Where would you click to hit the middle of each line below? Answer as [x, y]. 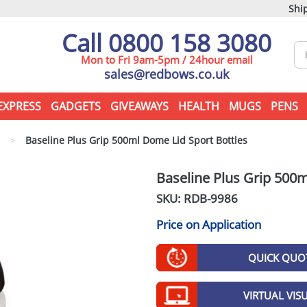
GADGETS [75, 106]
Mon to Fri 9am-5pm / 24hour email [167, 60]
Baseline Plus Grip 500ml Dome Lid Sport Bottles [135, 140]
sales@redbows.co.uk [167, 74]
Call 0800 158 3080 [167, 43]
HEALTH [198, 106]
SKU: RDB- [183, 198]
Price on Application [208, 224]
